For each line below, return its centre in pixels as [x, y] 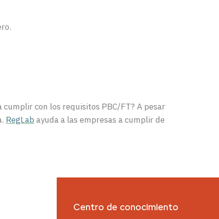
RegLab [20, 120]
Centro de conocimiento [126, 208]
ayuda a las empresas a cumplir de [99, 120]
